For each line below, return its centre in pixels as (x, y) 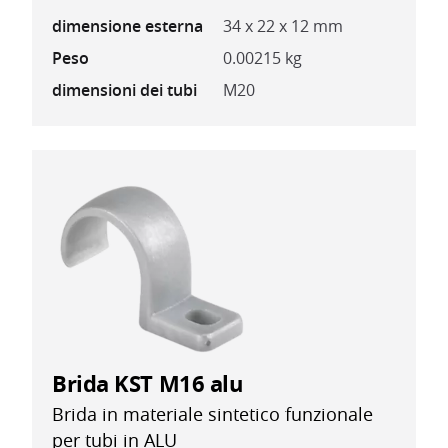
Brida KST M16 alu (147, 384)
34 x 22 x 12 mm (283, 26)
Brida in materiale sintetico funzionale (212, 414)
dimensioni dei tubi (124, 90)
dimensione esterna (127, 26)
